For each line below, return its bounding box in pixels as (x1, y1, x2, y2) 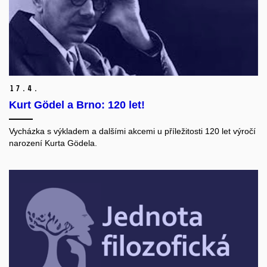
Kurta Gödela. (45, 138, 97, 148)
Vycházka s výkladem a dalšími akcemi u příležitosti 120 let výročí (9, 126, 256, 136)
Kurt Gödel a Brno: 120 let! (9, 99, 145, 111)
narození (9, 138, 45, 148)
